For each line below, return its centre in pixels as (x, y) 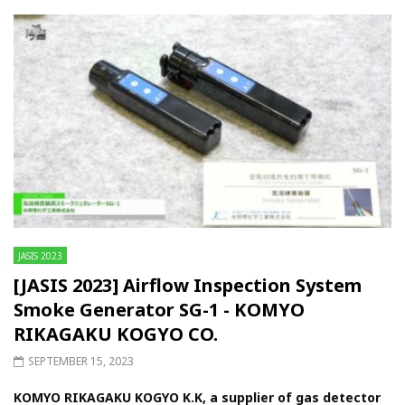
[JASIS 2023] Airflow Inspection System (188, 285)
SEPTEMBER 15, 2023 (81, 361)
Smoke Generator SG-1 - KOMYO (159, 309)
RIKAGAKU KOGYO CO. (116, 334)
